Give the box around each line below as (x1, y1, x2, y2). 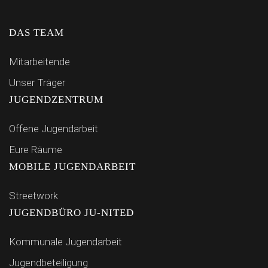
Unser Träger (9, 77, 65, 89)
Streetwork (9, 190, 58, 202)
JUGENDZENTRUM (9, 94, 103, 105)
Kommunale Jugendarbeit (9, 236, 122, 248)
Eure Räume (9, 144, 62, 156)
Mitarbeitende (9, 56, 70, 68)
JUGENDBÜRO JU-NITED (9, 207, 134, 218)
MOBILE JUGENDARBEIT (9, 161, 136, 172)
